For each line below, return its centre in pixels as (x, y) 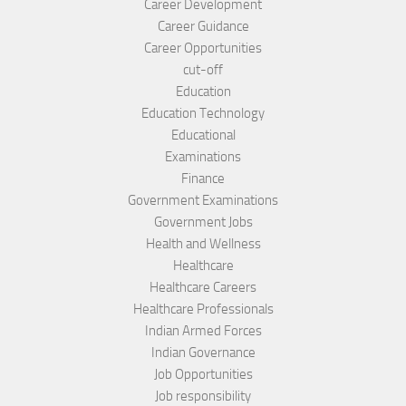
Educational (203, 135)
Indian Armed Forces (203, 331)
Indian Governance (203, 353)
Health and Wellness (203, 244)
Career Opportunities (203, 48)
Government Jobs (203, 222)
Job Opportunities (203, 375)
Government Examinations (203, 201)
